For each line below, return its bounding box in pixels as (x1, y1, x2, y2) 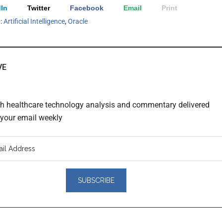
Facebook (70, 3, 104, 12)
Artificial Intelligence (3, 17, 65, 25)
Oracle (68, 17, 88, 25)
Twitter (27, 3, 50, 12)
